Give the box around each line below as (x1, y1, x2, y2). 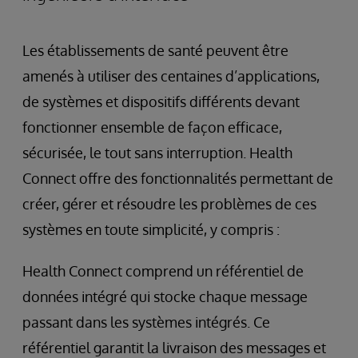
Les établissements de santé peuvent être (22, 42, 288, 60)
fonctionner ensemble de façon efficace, (22, 118, 282, 137)
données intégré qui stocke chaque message (22, 288, 308, 306)
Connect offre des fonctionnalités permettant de (22, 169, 333, 188)
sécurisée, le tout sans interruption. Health (22, 144, 292, 162)
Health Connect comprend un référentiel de (22, 262, 304, 280)
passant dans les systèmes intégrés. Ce (22, 313, 270, 332)
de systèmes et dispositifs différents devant (22, 93, 300, 111)
